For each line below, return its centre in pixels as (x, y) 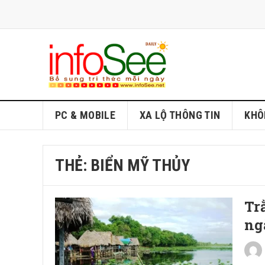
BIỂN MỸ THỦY (140, 165)
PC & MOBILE (85, 115)
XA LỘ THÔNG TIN (180, 115)
